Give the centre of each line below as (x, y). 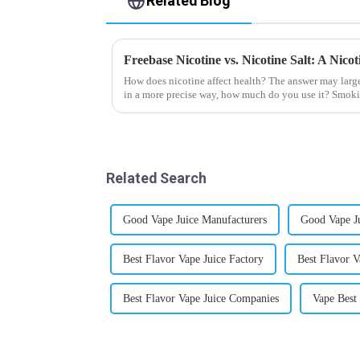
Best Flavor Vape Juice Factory (193, 260)
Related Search (156, 178)
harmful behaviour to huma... (186, 108)
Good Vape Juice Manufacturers (195, 220)
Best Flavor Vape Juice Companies (201, 299)
